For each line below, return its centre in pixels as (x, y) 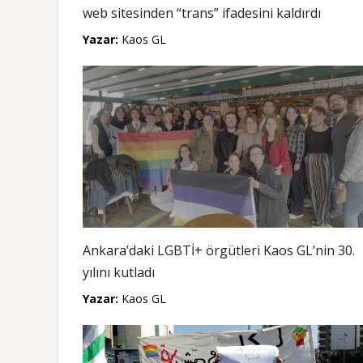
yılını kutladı (119, 272)
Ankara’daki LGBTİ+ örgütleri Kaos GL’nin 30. (219, 250)
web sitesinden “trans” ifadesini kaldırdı (202, 13)
